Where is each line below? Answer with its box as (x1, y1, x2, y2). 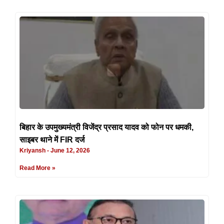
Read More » (19, 164, 55, 171)
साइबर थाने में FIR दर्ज (19, 135, 84, 144)
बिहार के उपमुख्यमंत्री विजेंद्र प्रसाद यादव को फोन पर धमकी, (19, 122, 193, 131)
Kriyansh (19, 146, 47, 154)
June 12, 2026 (49, 146, 90, 154)
